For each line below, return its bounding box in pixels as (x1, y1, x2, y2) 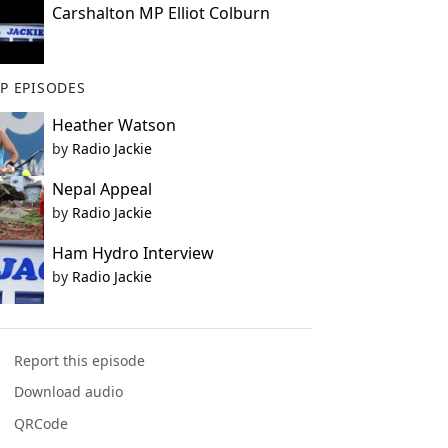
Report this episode (14, 351, 146, 371)
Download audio (14, 382, 124, 402)
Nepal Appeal (51, 178, 152, 200)
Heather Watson (51, 114, 176, 136)
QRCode (14, 413, 69, 433)
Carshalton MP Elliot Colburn (51, 2, 270, 24)
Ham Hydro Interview (51, 242, 214, 264)
